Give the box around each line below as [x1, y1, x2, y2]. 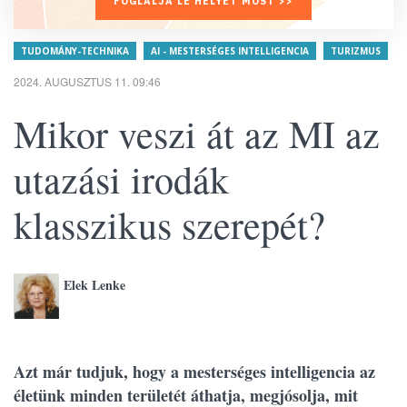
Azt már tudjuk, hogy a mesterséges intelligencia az [14, 360, 375, 383]
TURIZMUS [331, 45, 381, 57]
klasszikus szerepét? [14, 199, 325, 250]
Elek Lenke [64, 275, 125, 294]
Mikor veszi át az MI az [14, 108, 380, 159]
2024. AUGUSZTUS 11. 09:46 [14, 74, 161, 89]
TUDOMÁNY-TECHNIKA [21, 45, 129, 57]
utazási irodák [14, 154, 229, 204]
